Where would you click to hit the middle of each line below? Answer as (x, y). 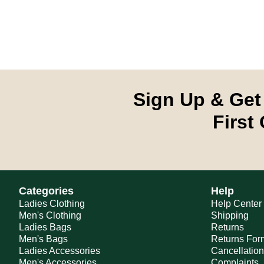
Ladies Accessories (60, 251)
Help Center (236, 204)
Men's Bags (43, 239)
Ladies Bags (45, 227)
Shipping (230, 215)
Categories (46, 191)
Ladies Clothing (52, 204)
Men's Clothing (50, 215)
